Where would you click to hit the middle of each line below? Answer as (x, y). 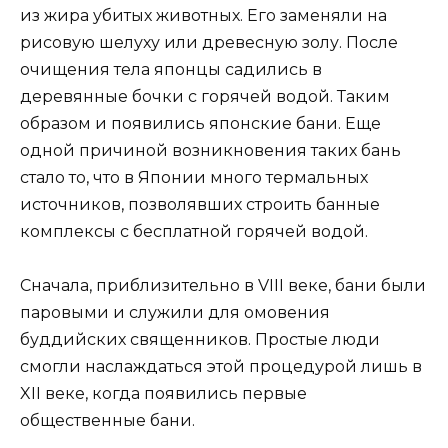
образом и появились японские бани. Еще (200, 123)
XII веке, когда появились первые (163, 394)
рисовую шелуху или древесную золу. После (209, 42)
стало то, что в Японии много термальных (194, 177)
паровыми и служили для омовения (175, 313)
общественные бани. (107, 421)
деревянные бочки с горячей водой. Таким (205, 96)
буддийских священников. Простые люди (200, 340)
